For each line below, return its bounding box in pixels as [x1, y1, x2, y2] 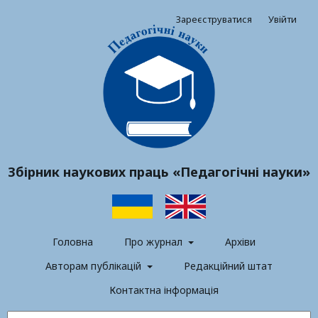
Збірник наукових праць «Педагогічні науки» [8, 163, 310, 181]
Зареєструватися [176, 13, 252, 26]
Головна [53, 235, 94, 249]
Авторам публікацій [45, 259, 145, 273]
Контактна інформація [109, 283, 219, 297]
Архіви [224, 235, 256, 249]
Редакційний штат [183, 259, 273, 273]
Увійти [268, 13, 297, 26]
